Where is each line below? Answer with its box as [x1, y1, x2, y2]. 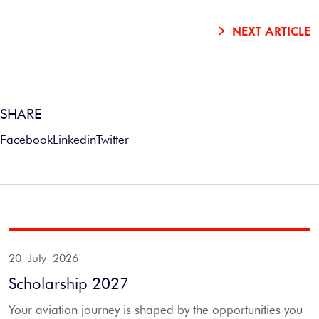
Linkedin [53, 132, 96, 147]
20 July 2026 [9, 251, 78, 265]
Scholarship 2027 [9, 274, 129, 293]
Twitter [96, 132, 129, 147]
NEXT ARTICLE [232, 26, 310, 39]
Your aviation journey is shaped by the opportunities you [9, 303, 303, 317]
